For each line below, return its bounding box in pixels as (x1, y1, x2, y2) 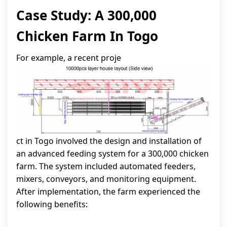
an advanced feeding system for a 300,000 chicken (16, 148, 209, 160)
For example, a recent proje (16, 52, 121, 64)
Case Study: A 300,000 (16, 6, 157, 25)
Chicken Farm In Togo (16, 27, 158, 46)
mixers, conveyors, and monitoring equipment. (16, 173, 196, 185)
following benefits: (16, 199, 88, 210)
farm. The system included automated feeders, (16, 161, 196, 172)
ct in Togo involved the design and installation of (16, 135, 202, 147)
